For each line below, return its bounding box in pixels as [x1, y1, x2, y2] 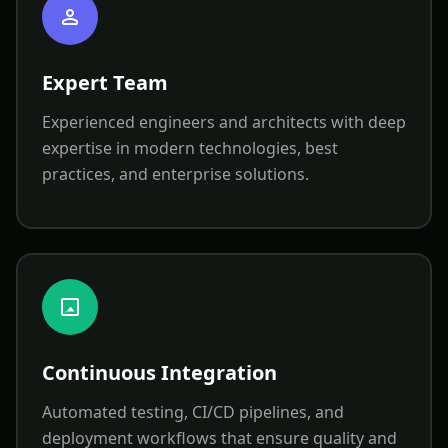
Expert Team [42, 69, 168, 96]
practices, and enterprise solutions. [42, 163, 309, 185]
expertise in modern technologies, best [42, 137, 338, 159]
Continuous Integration [42, 359, 277, 386]
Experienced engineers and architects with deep [42, 111, 406, 133]
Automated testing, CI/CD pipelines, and [42, 401, 344, 423]
